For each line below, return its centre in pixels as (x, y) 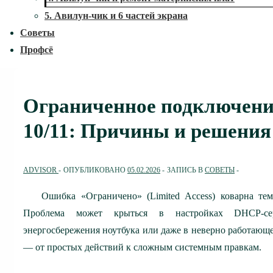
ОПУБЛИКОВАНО (95, 170)
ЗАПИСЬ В (186, 170)
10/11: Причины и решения (147, 131)
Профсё (37, 50)
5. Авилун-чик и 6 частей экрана (116, 16)
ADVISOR (40, 170)
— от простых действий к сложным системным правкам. (142, 247)
